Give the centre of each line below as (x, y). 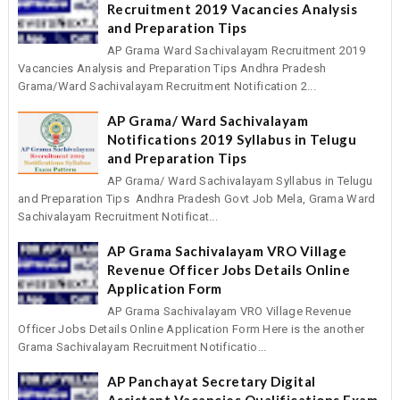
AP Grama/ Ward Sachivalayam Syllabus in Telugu (240, 181)
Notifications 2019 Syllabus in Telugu (232, 140)
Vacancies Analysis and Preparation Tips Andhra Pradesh (172, 69)
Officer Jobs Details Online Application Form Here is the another (191, 329)
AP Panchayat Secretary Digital (211, 382)
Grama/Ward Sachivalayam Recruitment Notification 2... (167, 87)
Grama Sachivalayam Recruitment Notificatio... (142, 347)
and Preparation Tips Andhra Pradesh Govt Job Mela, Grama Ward (196, 199)
